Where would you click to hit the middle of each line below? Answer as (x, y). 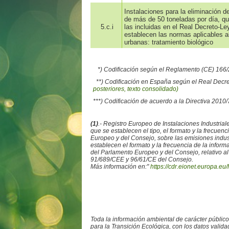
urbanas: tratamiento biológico (168, 42)
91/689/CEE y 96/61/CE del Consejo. (142, 160)
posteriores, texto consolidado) (135, 89)
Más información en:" (119, 167)
